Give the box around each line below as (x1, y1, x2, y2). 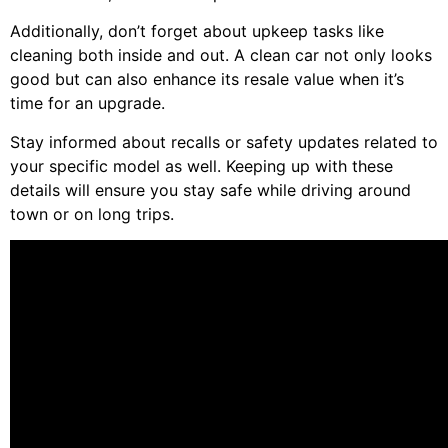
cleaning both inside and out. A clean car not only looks (10, 45, 432, 66)
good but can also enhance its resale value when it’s (10, 69, 404, 90)
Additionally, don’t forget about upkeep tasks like (10, 21, 384, 42)
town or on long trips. (10, 203, 174, 224)
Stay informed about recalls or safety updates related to (10, 131, 438, 152)
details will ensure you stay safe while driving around (10, 179, 411, 200)
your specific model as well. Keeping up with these (10, 155, 393, 176)
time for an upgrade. (10, 93, 165, 114)
